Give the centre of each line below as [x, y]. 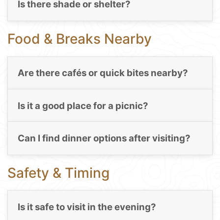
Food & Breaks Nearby [80, 39]
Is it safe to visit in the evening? [87, 207]
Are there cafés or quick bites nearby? [103, 73]
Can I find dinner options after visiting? [104, 138]
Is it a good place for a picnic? [83, 106]
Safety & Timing [58, 173]
